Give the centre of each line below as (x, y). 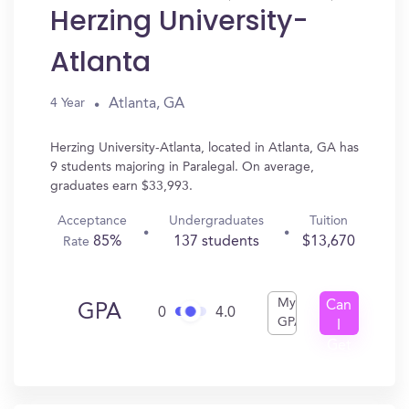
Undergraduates (216, 221)
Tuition (328, 221)
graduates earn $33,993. (121, 186)
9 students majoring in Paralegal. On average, (182, 167)
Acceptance (92, 221)
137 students (216, 242)
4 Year (68, 103)
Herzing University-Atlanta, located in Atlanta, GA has (204, 148)
